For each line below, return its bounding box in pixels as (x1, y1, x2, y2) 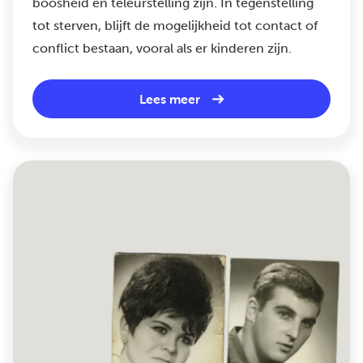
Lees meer (139, 91, 200, 107)
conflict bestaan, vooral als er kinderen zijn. (32, 41, 292, 56)
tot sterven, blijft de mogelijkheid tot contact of (32, 18, 318, 33)
